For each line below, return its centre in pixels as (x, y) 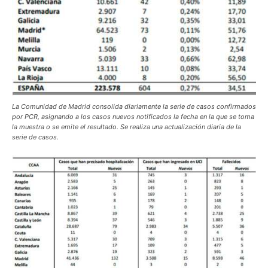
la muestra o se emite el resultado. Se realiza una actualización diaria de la (127, 127)
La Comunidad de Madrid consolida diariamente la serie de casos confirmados (134, 106)
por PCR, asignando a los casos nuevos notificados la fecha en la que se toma (133, 116)
